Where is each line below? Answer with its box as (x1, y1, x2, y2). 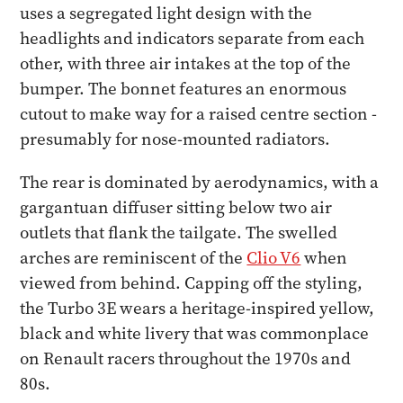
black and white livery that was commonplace (20, 322, 370, 345)
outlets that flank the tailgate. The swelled (20, 221, 338, 244)
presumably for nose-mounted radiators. (20, 128, 331, 150)
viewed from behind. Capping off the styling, (20, 272, 363, 294)
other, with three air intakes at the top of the (20, 52, 352, 75)
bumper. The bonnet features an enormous (20, 77, 347, 100)
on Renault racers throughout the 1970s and (20, 347, 352, 370)
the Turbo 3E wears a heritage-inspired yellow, (20, 297, 375, 319)
